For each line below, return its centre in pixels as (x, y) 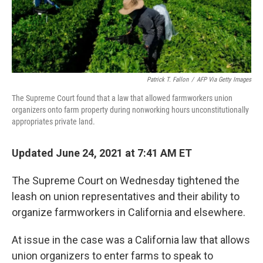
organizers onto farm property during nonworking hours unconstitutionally (130, 110)
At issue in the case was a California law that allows (131, 240)
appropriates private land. (53, 122)
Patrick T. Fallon (168, 80)
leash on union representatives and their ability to (126, 197)
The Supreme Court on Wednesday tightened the (126, 181)
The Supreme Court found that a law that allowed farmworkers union (122, 98)
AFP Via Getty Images (224, 80)
